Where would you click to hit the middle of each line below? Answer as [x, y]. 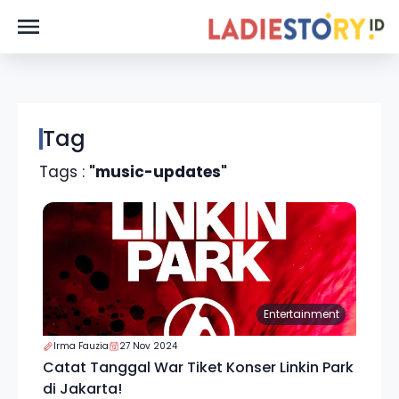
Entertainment [301, 314]
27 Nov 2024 [148, 346]
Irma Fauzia [81, 346]
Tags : [64, 172]
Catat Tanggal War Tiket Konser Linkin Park [198, 367]
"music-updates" [158, 172]
